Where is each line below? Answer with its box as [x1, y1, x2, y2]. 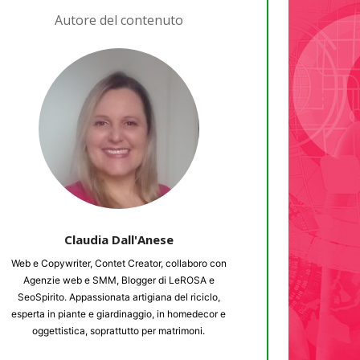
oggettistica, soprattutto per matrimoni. [32, 324, 206, 337]
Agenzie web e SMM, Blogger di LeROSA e [22, 273, 215, 286]
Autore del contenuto [54, 10, 183, 29]
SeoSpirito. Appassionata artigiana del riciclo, [17, 290, 220, 303]
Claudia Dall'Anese [63, 231, 174, 247]
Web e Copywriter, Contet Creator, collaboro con [10, 256, 227, 269]
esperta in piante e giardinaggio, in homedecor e [11, 307, 227, 320]
